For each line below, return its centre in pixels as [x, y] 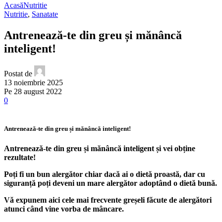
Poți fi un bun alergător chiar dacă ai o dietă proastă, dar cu [105, 174]
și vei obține [176, 148]
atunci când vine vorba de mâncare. [64, 209]
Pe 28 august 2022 [33, 92]
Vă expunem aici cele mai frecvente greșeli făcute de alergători [108, 200]
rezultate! [20, 157]
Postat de [18, 74]
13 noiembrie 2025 [33, 83]
